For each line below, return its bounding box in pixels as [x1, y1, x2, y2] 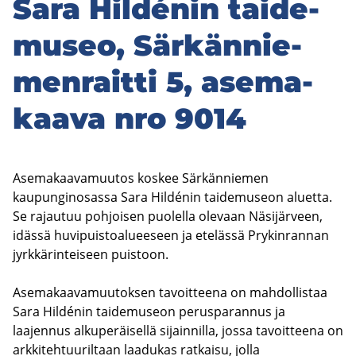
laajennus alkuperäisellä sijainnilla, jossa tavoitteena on [13, 321, 343, 339]
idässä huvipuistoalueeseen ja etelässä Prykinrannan [13, 226, 329, 244]
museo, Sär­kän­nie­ [13, 27, 302, 63]
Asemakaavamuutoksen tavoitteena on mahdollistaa [13, 283, 327, 301]
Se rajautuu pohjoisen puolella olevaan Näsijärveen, [13, 207, 323, 225]
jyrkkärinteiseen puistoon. [13, 245, 168, 263]
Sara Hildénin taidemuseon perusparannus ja [13, 302, 285, 320]
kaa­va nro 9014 [13, 100, 246, 136]
